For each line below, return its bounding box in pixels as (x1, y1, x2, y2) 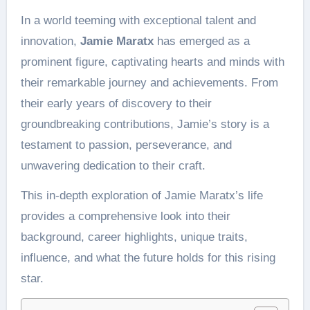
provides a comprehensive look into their (20, 210, 230, 224)
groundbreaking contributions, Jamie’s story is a (20, 118, 269, 131)
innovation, (20, 35, 80, 48)
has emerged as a (153, 35, 250, 48)
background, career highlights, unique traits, (20, 230, 248, 244)
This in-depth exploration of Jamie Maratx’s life (20, 189, 263, 203)
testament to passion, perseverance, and (20, 138, 232, 152)
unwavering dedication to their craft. (20, 159, 206, 173)
